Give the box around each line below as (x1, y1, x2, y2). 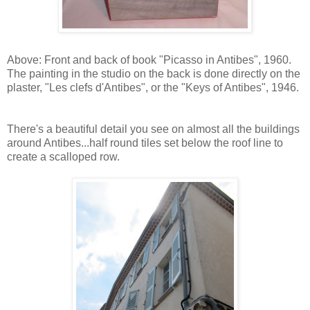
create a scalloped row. (7, 150, 120, 163)
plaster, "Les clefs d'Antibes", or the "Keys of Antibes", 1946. (7, 81, 299, 93)
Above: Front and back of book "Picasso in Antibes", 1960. (7, 53, 291, 66)
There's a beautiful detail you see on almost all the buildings (7, 122, 300, 135)
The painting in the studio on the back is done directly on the (7, 67, 300, 80)
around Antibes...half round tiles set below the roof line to (7, 136, 283, 149)
